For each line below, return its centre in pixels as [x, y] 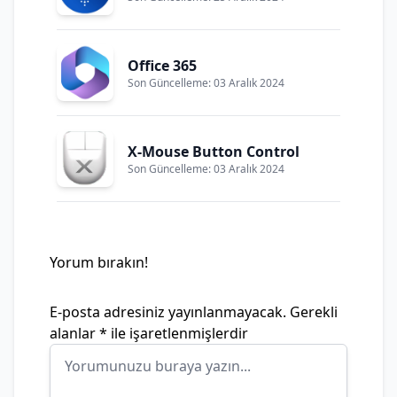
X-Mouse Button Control [214, 151]
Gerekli [314, 311]
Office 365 [162, 65]
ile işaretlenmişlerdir [178, 333]
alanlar [74, 333]
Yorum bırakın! [99, 262]
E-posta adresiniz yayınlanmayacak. [168, 311]
